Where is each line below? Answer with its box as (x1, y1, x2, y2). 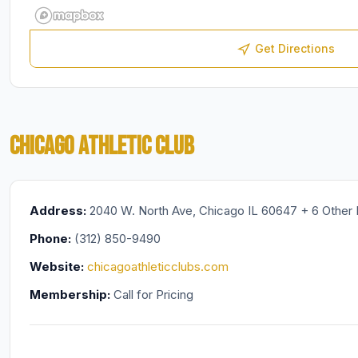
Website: (29, 259, 84, 274)
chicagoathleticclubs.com (86, 259, 229, 274)
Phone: (29, 231, 71, 246)
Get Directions (255, 42, 335, 55)
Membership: (29, 287, 110, 302)
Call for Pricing (109, 287, 193, 302)
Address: (29, 203, 86, 218)
